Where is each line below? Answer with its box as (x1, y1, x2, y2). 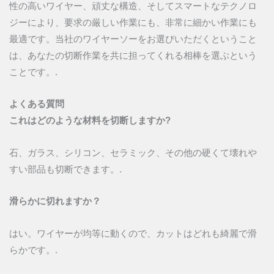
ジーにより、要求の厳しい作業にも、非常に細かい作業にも (9, 17, 257, 28)
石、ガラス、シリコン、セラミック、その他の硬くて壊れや (9, 147, 257, 158)
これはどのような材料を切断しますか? (9, 116, 171, 126)
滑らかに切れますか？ (9, 196, 101, 207)
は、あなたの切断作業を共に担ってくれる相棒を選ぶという (9, 50, 257, 61)
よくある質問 (9, 99, 64, 109)
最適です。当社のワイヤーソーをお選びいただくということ (9, 34, 257, 44)
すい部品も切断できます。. (9, 164, 122, 174)
